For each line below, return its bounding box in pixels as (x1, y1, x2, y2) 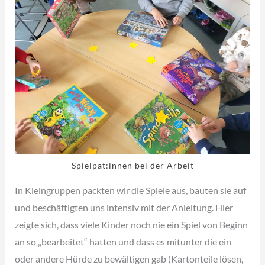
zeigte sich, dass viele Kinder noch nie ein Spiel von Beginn (15, 219, 248, 231)
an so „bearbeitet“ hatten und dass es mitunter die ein (15, 236, 232, 248)
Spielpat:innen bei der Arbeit (71, 161, 194, 171)
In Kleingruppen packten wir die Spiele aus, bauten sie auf (15, 185, 247, 196)
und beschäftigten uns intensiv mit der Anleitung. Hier (15, 202, 234, 214)
